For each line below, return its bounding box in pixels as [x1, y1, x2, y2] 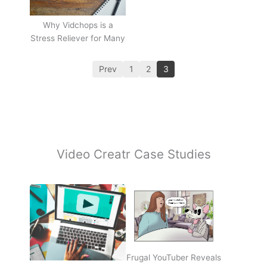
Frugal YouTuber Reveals [126, 253, 221, 263]
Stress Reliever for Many [30, 33, 125, 44]
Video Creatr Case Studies [56, 146, 211, 162]
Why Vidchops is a [42, 20, 113, 30]
